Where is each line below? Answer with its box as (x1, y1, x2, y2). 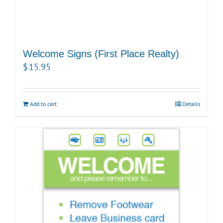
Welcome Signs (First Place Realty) (23, 48, 179, 60)
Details (182, 100, 200, 108)
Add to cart (30, 100, 57, 108)
